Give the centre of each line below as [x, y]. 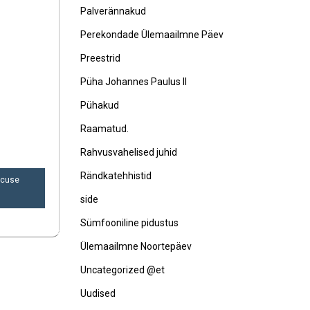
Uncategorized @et [122, 270]
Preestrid [100, 58]
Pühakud [100, 105]
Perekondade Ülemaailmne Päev [152, 35]
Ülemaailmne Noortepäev [136, 246]
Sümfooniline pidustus [129, 223]
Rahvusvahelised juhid [129, 152]
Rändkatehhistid [116, 176]
